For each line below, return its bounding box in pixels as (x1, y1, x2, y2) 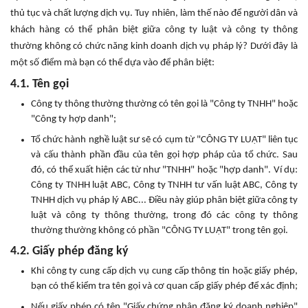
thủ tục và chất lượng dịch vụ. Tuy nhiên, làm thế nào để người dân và (10, 8, 298, 19)
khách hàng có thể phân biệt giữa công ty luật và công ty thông (10, 24, 298, 35)
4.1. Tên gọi (10, 77, 69, 91)
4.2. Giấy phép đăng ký (10, 244, 129, 258)
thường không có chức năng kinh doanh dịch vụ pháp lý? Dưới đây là (10, 41, 298, 52)
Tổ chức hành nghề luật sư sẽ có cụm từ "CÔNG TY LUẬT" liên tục (31, 134, 298, 145)
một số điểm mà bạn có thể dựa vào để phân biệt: (10, 57, 214, 68)
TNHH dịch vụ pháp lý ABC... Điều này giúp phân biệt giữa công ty (31, 195, 298, 206)
